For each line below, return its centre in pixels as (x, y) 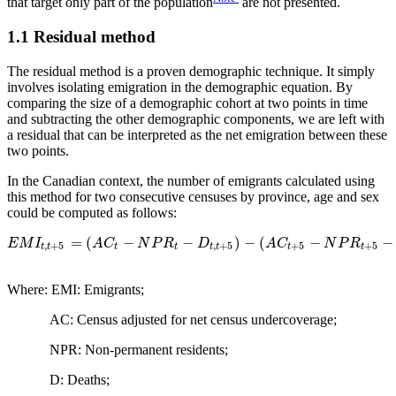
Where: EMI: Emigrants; (76, 290)
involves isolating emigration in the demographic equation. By (180, 87)
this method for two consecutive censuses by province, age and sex (193, 196)
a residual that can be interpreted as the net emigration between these (197, 134)
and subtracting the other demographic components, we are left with (196, 118)
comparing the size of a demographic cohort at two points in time (187, 103)
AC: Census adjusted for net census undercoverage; (172, 320)
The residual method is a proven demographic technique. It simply (191, 71)
